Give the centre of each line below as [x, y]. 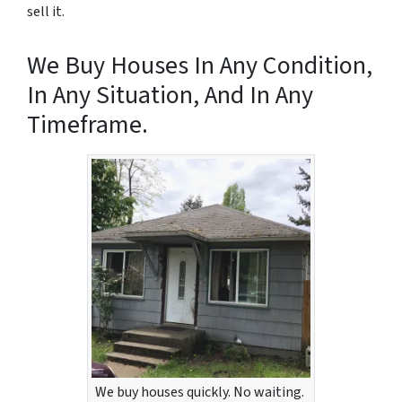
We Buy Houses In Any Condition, [200, 65]
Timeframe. [87, 124]
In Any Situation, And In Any [170, 95]
